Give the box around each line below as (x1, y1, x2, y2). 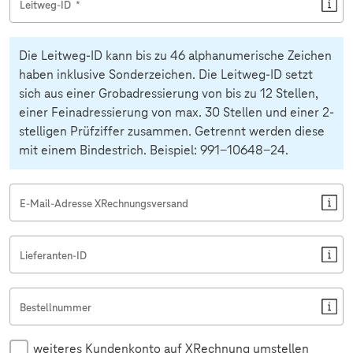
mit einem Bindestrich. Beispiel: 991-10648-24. (19, 143, 284, 158)
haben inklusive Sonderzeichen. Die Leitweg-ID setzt (19, 68, 313, 82)
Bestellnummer (20, 300, 91, 314)
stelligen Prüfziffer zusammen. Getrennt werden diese (19, 124, 325, 139)
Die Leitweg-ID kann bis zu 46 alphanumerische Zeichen (19, 49, 332, 63)
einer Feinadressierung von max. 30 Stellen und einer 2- (19, 106, 334, 120)
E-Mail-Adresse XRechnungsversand (20, 196, 188, 210)
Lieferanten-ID (20, 248, 87, 262)
